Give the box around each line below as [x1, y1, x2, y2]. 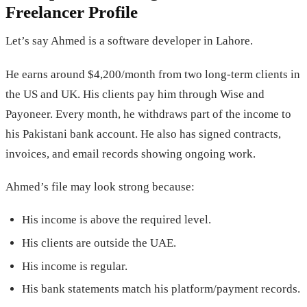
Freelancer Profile [5, 2, 138, 21]
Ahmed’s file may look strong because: [5, 180, 195, 193]
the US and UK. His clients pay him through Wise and [5, 87, 265, 101]
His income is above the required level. [22, 213, 211, 227]
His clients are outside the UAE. [22, 236, 176, 249]
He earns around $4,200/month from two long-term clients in [5, 67, 300, 81]
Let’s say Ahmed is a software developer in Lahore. [5, 34, 253, 48]
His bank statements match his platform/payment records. [22, 282, 300, 296]
